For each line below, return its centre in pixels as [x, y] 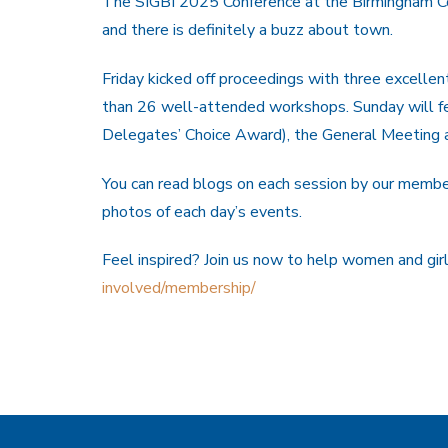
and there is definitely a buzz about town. [247, 29]
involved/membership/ [179, 288]
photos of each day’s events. [202, 211]
